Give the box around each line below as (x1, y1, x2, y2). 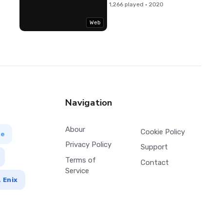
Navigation (65, 96, 112, 109)
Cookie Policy (140, 127, 185, 136)
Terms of (65, 155, 96, 164)
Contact (140, 158, 169, 167)
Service (65, 166, 89, 175)
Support (140, 143, 168, 152)
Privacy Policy (65, 140, 111, 149)
